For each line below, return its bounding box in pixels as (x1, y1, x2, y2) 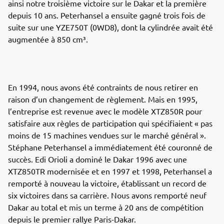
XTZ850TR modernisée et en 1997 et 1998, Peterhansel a (8, 165, 212, 176)
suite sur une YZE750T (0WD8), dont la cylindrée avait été (8, 21, 213, 32)
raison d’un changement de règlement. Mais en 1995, (8, 93, 197, 104)
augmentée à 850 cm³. (8, 33, 88, 44)
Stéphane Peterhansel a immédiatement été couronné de (8, 141, 212, 152)
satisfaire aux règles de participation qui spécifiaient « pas (8, 117, 212, 128)
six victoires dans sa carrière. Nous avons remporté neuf (8, 189, 206, 200)
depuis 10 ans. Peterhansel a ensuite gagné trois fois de (8, 9, 205, 20)
